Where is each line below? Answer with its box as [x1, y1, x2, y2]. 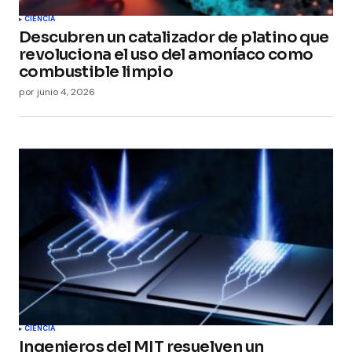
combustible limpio [19, 62, 174, 82]
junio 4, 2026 [37, 86, 95, 99]
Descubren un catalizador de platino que [19, 27, 329, 48]
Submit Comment [52, 5, 153, 20]
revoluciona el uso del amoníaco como [19, 45, 313, 65]
